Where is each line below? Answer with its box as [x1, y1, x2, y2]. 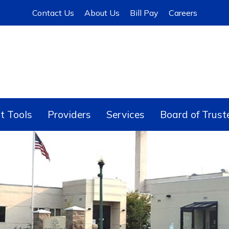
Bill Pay [129, 8, 158, 18]
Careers [168, 8, 197, 18]
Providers [48, 108, 91, 121]
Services [106, 108, 145, 121]
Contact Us [32, 8, 74, 18]
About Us [84, 8, 120, 18]
